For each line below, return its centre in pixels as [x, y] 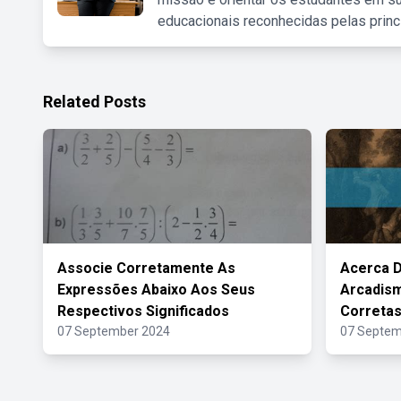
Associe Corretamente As [146, 268]
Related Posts [94, 102]
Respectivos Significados [143, 311]
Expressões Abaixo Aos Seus [156, 290]
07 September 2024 [114, 331]
